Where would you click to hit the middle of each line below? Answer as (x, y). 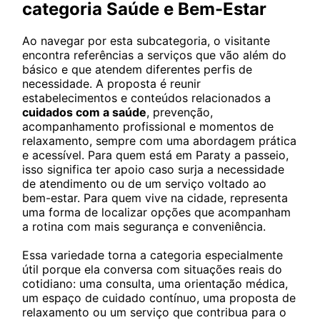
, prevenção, (180, 112)
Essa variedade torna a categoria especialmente (152, 255)
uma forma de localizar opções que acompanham (156, 212)
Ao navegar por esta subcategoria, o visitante (146, 41)
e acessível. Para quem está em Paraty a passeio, (155, 155)
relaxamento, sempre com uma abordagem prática (159, 141)
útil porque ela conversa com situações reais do (152, 269)
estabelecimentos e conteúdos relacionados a (146, 98)
